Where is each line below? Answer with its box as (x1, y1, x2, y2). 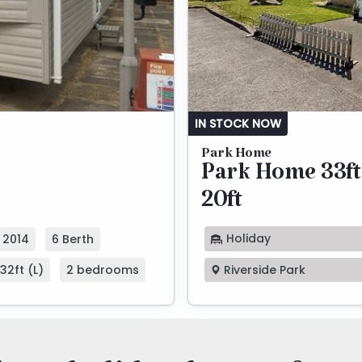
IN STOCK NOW (195, 116, 281, 133)
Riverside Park (221, 261, 305, 278)
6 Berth (52, 230, 94, 247)
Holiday (223, 230, 271, 247)
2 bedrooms (66, 261, 139, 278)
